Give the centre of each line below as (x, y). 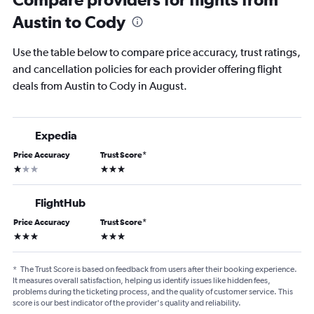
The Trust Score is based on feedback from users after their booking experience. (159, 269)
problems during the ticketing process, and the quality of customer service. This (153, 292)
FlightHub (60, 203)
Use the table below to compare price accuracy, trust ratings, (157, 52)
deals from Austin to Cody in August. (100, 86)
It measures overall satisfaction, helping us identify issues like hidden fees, (142, 280)
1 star (23, 168)
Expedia (56, 135)
